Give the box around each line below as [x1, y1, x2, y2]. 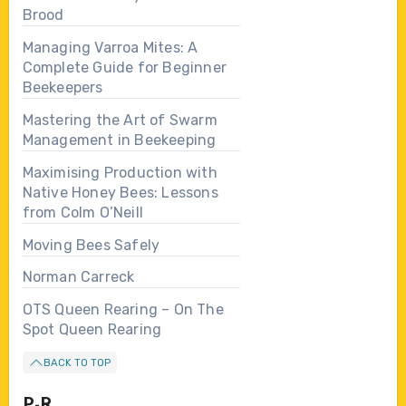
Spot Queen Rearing [22, 321, 162, 339]
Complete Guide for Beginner [22, 59, 227, 77]
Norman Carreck [22, 268, 135, 286]
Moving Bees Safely [22, 236, 160, 254]
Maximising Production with [22, 163, 217, 181]
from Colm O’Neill [22, 203, 143, 221]
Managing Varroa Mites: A [22, 39, 198, 57]
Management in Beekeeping [22, 131, 217, 150]
